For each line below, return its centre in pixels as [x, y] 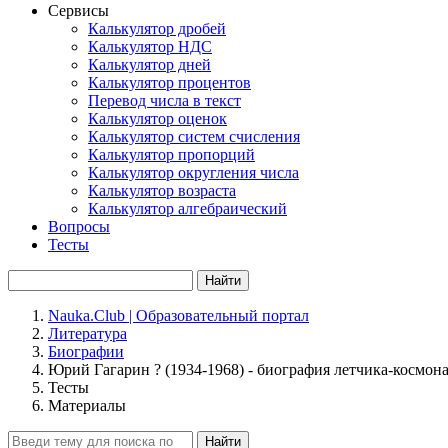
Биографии [86, 351]
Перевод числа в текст [164, 100]
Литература [87, 333]
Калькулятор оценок [157, 118]
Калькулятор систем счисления [194, 136]
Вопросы [79, 226]
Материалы [87, 405]
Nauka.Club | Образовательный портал [178, 315]
